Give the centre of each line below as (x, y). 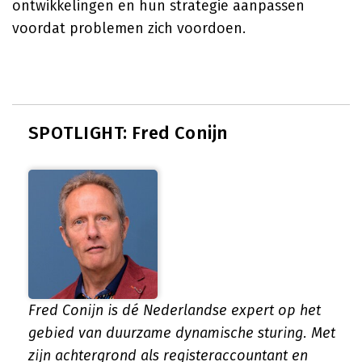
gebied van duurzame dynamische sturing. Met (182, 333)
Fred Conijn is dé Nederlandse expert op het (175, 310)
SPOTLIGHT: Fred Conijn (128, 133)
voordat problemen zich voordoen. (129, 28)
